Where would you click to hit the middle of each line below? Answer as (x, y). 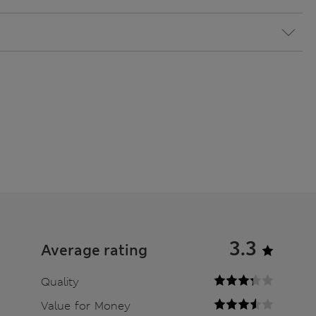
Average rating (94, 251)
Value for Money (85, 306)
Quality (60, 282)
